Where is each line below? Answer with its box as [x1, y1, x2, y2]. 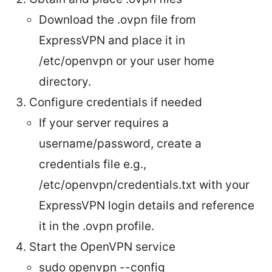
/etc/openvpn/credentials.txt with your [39, 177, 250, 192]
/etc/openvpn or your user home [39, 53, 214, 68]
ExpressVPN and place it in [39, 33, 185, 47]
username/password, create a [39, 136, 202, 151]
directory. [39, 74, 91, 89]
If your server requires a [39, 115, 169, 130]
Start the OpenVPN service [29, 239, 175, 254]
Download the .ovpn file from [39, 12, 196, 27]
